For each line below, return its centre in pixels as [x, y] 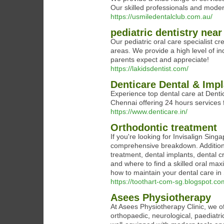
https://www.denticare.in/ [149, 111]
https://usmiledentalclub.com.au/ [161, 16]
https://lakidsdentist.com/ [149, 68]
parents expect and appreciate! [160, 59]
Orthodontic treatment [164, 127]
